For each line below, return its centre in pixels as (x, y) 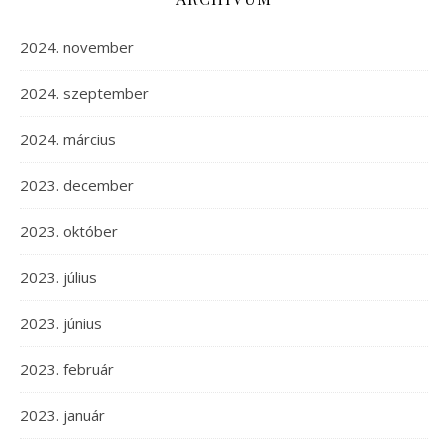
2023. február (67, 369)
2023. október (69, 231)
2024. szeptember (84, 93)
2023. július (58, 277)
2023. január (62, 415)
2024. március (68, 139)
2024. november (77, 47)
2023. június (61, 323)
